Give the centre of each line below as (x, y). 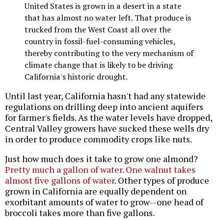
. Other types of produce (162, 180)
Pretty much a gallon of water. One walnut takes (100, 170)
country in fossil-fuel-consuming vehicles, (100, 41)
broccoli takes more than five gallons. (80, 213)
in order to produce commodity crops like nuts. (98, 139)
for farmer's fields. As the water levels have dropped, (109, 118)
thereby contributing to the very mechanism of (109, 53)
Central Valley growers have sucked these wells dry (107, 128)
